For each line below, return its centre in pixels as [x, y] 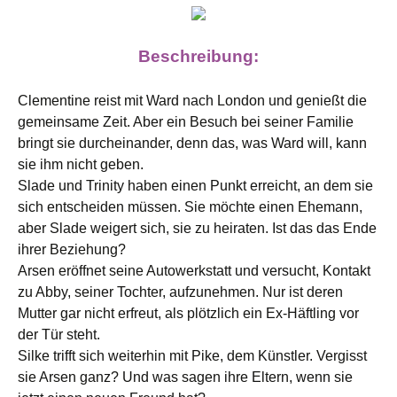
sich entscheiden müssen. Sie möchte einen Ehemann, [190, 207]
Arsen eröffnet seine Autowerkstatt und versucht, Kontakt [194, 271]
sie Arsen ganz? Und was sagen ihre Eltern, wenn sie [185, 377]
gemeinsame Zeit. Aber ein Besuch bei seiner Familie [186, 122]
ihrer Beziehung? [72, 249]
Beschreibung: [198, 56]
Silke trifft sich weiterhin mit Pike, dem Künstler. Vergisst [192, 356]
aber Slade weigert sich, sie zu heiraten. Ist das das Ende [197, 228]
